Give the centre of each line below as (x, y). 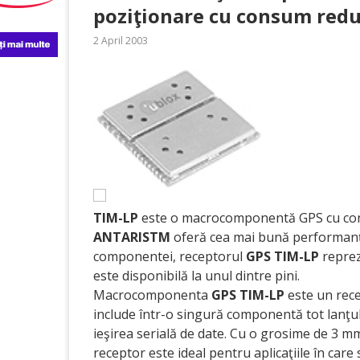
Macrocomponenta (152, 295)
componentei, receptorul (170, 257)
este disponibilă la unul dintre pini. (196, 276)
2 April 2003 (121, 41)
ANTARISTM (132, 237)
